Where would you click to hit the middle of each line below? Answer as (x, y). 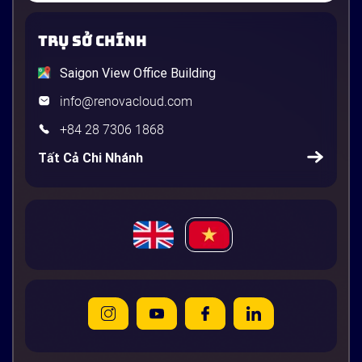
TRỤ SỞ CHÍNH (93, 40)
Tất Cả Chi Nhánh (90, 158)
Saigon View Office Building (138, 73)
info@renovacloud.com (126, 101)
